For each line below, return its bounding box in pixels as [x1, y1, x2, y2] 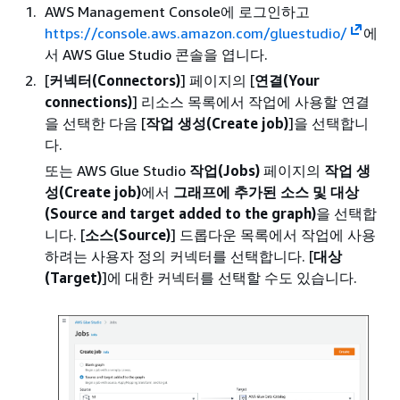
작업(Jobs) [189, 161, 260, 179]
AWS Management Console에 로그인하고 [45, 2, 310, 21]
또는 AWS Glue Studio [45, 161, 189, 179]
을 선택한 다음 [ [45, 113, 146, 132]
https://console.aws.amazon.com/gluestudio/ [45, 23, 347, 42]
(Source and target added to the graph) [45, 204, 316, 222]
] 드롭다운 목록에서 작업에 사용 [171, 225, 376, 244]
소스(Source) [85, 225, 171, 244]
